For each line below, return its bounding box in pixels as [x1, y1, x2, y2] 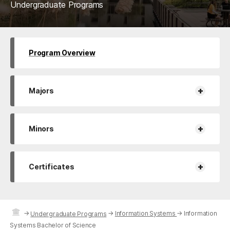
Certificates [29, 162, 74, 171]
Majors [29, 86, 54, 95]
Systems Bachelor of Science [10, 221, 96, 229]
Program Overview [29, 48, 95, 57]
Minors [29, 124, 54, 133]
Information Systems [114, 209, 177, 217]
